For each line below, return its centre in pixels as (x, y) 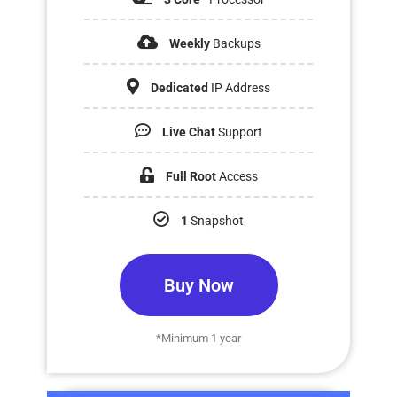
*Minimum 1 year (198, 338)
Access (238, 176)
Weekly (189, 43)
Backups (235, 43)
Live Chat (189, 132)
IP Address (239, 87)
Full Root (192, 176)
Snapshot (217, 220)
